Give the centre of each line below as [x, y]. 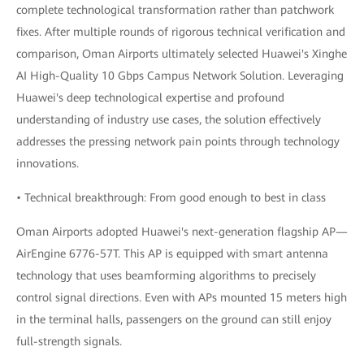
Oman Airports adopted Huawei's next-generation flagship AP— [182, 231]
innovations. [48, 163]
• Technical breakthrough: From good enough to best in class [171, 197]
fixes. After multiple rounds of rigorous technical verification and [181, 31]
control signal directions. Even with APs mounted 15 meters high [182, 297]
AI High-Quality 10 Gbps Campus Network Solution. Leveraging [180, 75]
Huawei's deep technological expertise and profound [150, 97]
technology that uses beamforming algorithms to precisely [166, 275]
